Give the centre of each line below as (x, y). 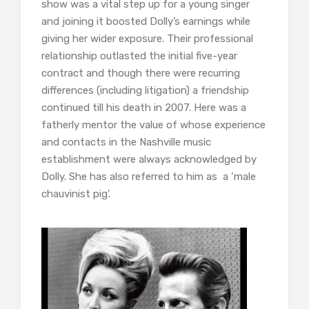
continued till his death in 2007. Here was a (144, 108)
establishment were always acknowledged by (149, 160)
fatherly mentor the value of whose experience (153, 125)
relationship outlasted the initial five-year (139, 56)
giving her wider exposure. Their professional (147, 39)
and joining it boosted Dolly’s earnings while (146, 22)
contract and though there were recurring (141, 73)
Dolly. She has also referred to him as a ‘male (149, 177)
